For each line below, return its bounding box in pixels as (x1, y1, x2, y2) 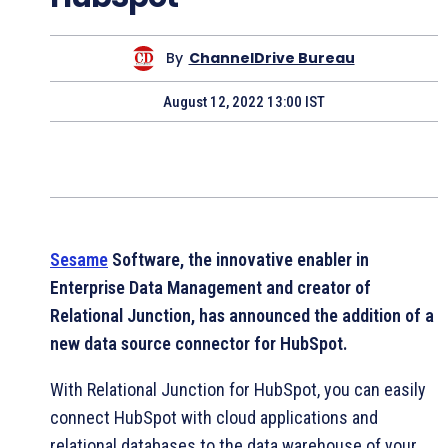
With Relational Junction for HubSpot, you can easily (50, 378, 426, 400)
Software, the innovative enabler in (108, 248, 369, 270)
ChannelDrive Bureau (188, 48, 355, 69)
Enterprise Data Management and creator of (50, 276, 371, 298)
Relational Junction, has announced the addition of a (50, 304, 434, 326)
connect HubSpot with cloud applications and (50, 406, 378, 428)
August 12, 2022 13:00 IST (163, 92, 325, 111)
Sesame (50, 248, 108, 270)
